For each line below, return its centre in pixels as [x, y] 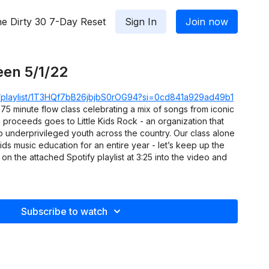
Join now [207, 22]
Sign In [141, 22]
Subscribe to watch [64, 211]
